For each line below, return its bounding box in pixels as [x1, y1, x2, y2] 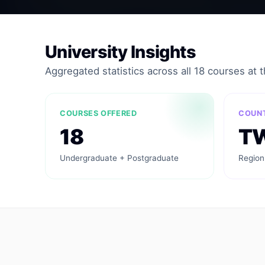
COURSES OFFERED [60, 109, 137, 118]
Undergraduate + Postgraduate [60, 153, 179, 163]
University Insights [45, 41, 196, 62]
